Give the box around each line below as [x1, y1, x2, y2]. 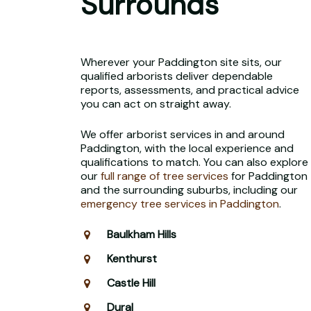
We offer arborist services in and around [80, 127, 285, 142]
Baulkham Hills [106, 227, 176, 242]
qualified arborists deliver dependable [80, 69, 273, 84]
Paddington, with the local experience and [80, 141, 294, 156]
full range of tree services [100, 169, 228, 184]
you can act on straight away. [80, 96, 231, 112]
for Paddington [228, 169, 308, 184]
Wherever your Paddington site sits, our [80, 55, 282, 70]
